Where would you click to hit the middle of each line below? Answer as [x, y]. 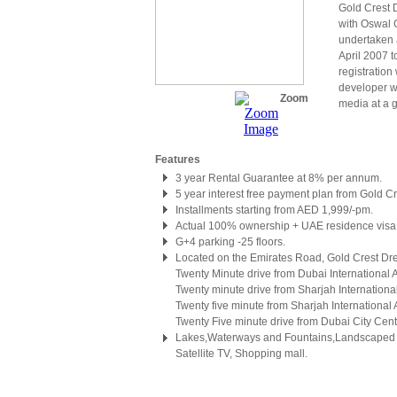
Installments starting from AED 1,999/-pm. [274, 210]
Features [178, 160]
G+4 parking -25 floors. [230, 242]
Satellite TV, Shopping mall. [241, 354]
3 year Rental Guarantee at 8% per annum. [279, 178]
